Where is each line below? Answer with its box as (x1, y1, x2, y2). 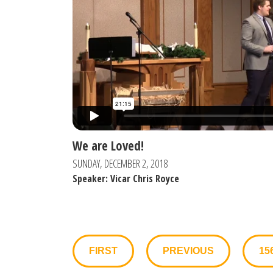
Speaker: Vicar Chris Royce (73, 172, 179, 186)
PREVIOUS (163, 246, 214, 257)
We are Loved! (73, 137, 144, 155)
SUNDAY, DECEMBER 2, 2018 (73, 156, 168, 171)
